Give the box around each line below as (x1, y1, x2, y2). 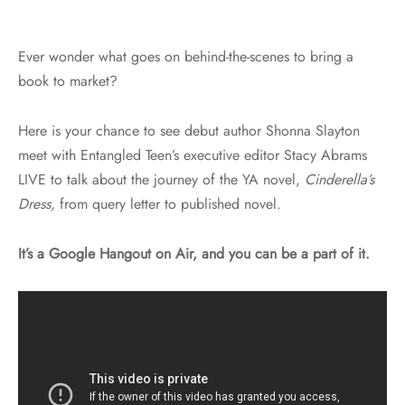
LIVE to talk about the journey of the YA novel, (18, 168, 305, 190)
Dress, (18, 193, 55, 214)
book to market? (18, 70, 118, 91)
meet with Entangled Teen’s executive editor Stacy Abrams (18, 144, 367, 165)
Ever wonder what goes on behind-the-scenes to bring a (18, 45, 353, 67)
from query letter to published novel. (55, 193, 281, 214)
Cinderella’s (305, 168, 374, 190)
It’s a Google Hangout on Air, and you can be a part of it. (18, 242, 370, 264)
